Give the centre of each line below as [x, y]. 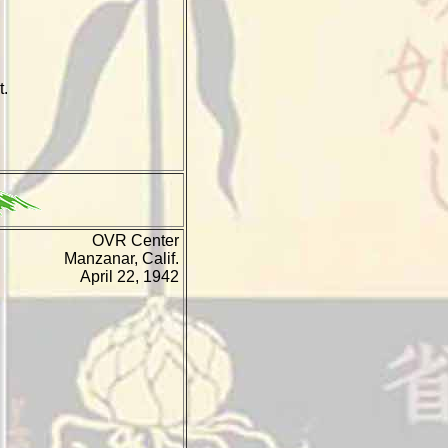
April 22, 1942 [129, 276]
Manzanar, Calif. [121, 258]
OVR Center [135, 240]
